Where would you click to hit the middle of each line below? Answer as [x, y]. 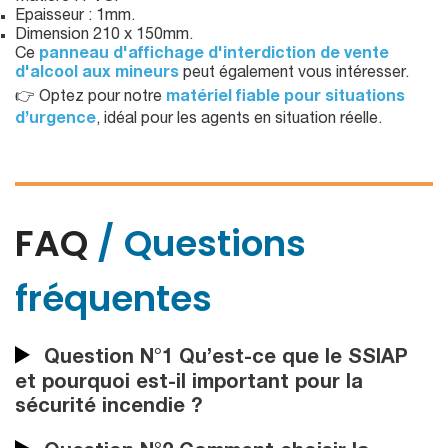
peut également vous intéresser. [294, 74]
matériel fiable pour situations [285, 98]
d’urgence [55, 120]
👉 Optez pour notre [90, 98]
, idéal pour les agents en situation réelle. [239, 120]
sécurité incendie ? [108, 407]
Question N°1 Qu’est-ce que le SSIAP [223, 359]
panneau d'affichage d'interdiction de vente [214, 55]
